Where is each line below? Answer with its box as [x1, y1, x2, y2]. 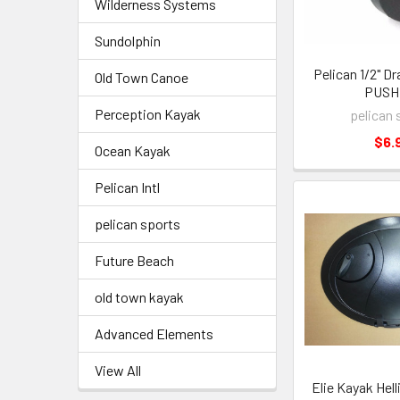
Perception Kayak [95, 105, 201, 122]
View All [95, 362, 141, 379]
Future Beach [95, 252, 174, 269]
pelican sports [95, 215, 180, 232]
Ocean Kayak [95, 142, 171, 159]
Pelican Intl [95, 179, 160, 196]
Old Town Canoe [95, 69, 188, 86]
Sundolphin [95, 32, 161, 49]
